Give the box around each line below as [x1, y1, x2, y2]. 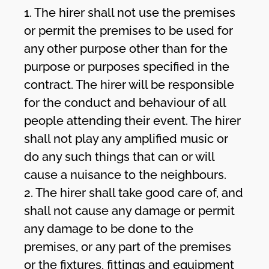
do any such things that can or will [24, 149, 215, 164]
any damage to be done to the [24, 221, 194, 236]
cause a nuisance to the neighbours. [24, 167, 227, 182]
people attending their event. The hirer [24, 113, 241, 128]
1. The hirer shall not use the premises [24, 5, 236, 20]
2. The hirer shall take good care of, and [24, 185, 244, 200]
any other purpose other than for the [24, 41, 228, 56]
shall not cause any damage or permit [24, 203, 235, 218]
